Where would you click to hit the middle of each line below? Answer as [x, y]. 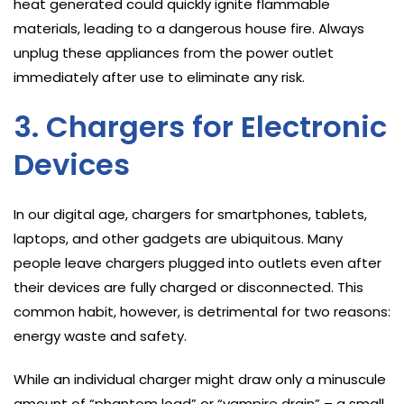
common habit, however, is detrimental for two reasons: [202, 311]
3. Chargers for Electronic [200, 126]
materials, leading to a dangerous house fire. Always [189, 28]
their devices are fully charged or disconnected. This [188, 287]
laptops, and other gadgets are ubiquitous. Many [178, 238]
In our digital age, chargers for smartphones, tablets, [190, 214]
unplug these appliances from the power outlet [174, 52]
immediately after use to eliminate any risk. [159, 77]
